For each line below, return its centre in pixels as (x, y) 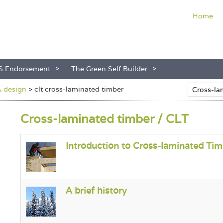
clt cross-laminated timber (79, 89)
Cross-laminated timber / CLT (104, 119)
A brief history (96, 190)
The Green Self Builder (109, 69)
